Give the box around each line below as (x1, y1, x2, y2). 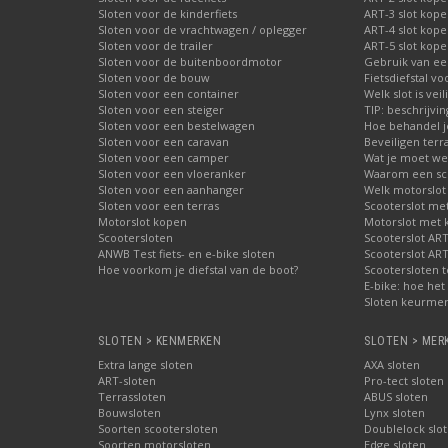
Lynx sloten (364, 405, 425, 420)
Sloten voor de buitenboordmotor (98, 54, 282, 69)
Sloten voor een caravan (98, 134, 229, 149)
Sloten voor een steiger (98, 102, 224, 117)
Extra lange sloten (98, 357, 193, 372)
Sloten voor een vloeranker (98, 166, 246, 181)
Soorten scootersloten (98, 421, 218, 436)
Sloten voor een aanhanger (98, 182, 244, 197)
